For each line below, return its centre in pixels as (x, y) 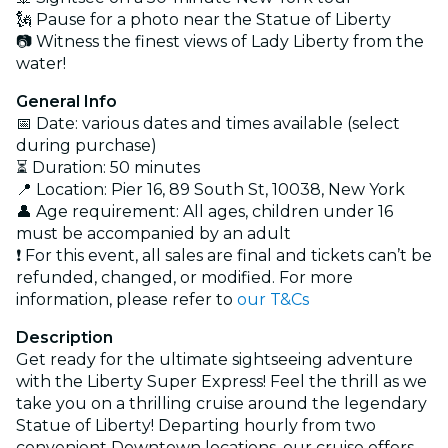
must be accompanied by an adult (153, 233)
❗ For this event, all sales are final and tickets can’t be (224, 255)
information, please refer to (126, 299)
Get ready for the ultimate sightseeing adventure (214, 359)
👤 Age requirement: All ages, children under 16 (204, 211)
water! (41, 63)
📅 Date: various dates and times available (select (208, 123)
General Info (66, 101)
